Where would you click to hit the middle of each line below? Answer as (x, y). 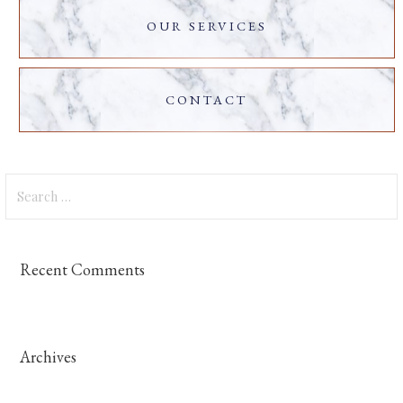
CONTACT (207, 100)
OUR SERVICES (206, 26)
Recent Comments (83, 270)
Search (27, 184)
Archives (49, 357)
